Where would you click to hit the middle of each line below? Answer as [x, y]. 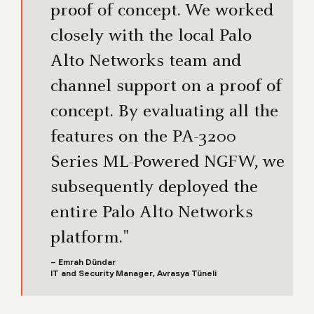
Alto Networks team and [146, 62]
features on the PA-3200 [143, 138]
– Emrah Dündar [83, 262]
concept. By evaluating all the [164, 112]
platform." [89, 239]
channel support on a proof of [166, 87]
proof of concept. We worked [162, 12]
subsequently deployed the [154, 188]
